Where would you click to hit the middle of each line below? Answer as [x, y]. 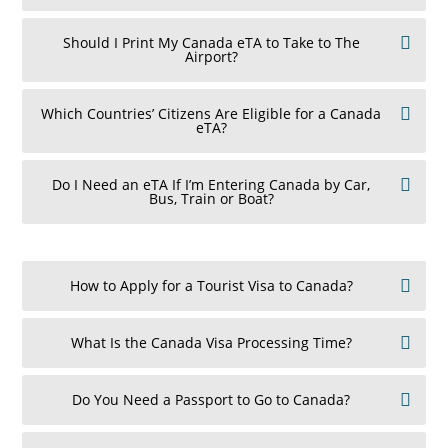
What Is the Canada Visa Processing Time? [211, 342]
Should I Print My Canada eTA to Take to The [211, 42]
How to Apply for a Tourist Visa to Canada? [211, 285]
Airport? [211, 56]
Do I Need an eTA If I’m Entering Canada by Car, [211, 184]
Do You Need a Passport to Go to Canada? [211, 399]
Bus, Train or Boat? [211, 198]
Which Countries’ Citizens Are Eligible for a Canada [211, 113]
